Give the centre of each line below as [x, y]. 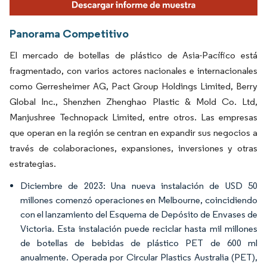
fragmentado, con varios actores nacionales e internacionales [133, 70]
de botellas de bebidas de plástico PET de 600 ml [139, 243]
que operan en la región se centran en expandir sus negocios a [133, 132]
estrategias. [33, 163]
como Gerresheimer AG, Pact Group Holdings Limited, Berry [133, 86]
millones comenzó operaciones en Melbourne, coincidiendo [139, 200]
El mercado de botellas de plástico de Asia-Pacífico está [133, 55]
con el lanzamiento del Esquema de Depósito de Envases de [139, 214]
